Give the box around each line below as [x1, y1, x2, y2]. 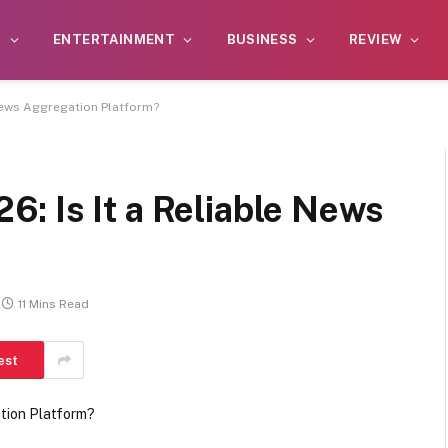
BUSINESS [226, 32, 298, 47]
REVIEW [349, 32, 403, 47]
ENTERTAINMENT [53, 32, 176, 47]
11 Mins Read [18, 297, 89, 312]
